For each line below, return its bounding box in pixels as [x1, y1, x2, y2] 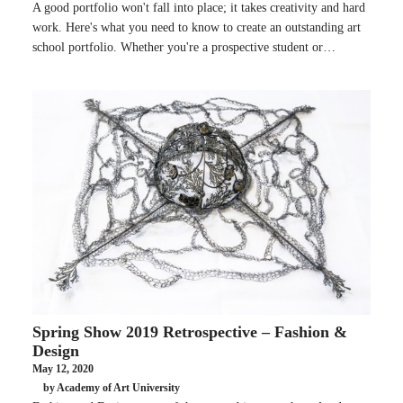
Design [32, 341, 79, 360]
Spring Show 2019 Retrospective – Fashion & [32, 322, 347, 341]
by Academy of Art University [43, 381, 180, 395]
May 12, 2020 [32, 362, 94, 375]
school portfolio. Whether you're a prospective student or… [32, 40, 336, 54]
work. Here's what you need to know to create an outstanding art [32, 20, 361, 34]
